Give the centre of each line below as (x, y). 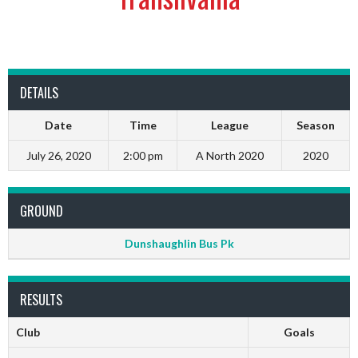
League (229, 125)
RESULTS (41, 300)
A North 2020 (229, 155)
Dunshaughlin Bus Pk (179, 243)
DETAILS (39, 93)
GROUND (42, 211)
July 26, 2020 (58, 155)
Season (316, 125)
